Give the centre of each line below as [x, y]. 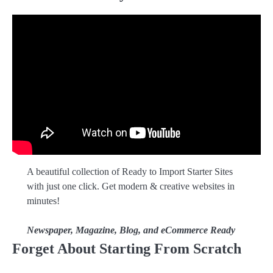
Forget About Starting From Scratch [127, 248]
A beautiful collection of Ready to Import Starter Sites [130, 171]
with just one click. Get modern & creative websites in [131, 186]
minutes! [43, 200]
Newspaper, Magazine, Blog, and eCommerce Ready [131, 230]
